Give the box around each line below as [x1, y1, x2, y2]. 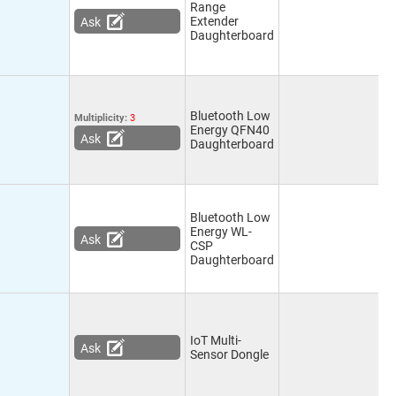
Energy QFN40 [190, 123, 270, 137]
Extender [190, 14, 239, 28]
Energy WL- [190, 225, 252, 239]
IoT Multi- [190, 333, 241, 347]
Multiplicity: [74, 112, 130, 124]
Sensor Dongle [190, 347, 269, 362]
